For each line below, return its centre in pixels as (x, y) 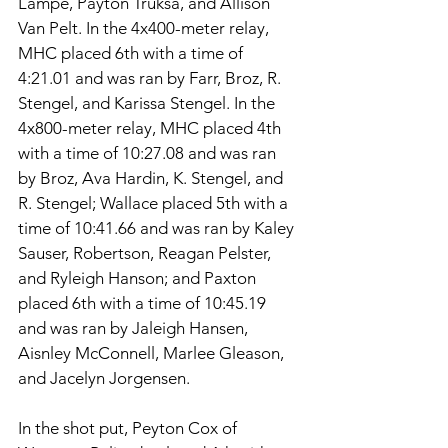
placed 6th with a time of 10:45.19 (144, 302)
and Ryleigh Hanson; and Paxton (139, 277)
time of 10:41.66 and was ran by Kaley (158, 227)
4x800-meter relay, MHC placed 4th (151, 127)
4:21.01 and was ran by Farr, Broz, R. (151, 77)
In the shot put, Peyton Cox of (129, 427)
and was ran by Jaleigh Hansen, (135, 327)
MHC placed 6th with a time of (132, 52)
